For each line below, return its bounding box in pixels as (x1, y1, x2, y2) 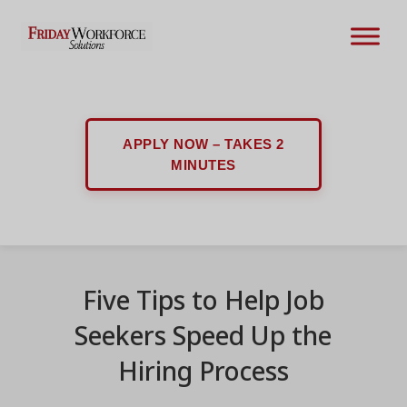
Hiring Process (117, 353, 289, 388)
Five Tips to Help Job (82, 283, 324, 317)
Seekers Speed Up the (74, 318, 333, 352)
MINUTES (171, 157, 236, 173)
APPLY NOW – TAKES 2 (123, 136, 284, 152)
